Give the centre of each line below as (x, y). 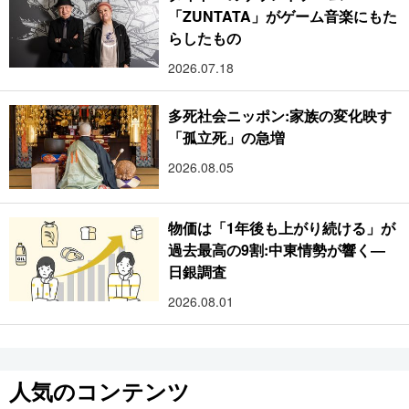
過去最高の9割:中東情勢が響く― (277, 250)
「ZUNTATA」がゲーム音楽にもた (283, 16)
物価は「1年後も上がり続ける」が (282, 228)
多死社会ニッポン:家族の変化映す (280, 115)
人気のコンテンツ (100, 391)
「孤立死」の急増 (227, 137)
